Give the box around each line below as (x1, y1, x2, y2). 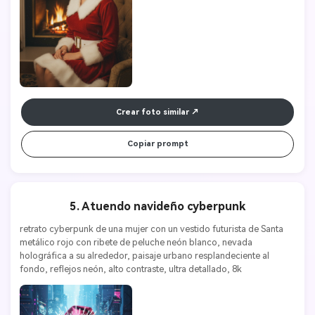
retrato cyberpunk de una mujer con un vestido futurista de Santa (19, 224, 283, 235)
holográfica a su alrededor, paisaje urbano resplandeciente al (19, 250, 269, 262)
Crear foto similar (116, 107, 189, 117)
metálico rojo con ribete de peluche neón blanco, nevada (19, 237, 252, 248)
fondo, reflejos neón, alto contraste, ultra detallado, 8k (19, 264, 242, 275)
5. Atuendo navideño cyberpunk (70, 200, 245, 214)
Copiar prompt (127, 139, 188, 148)
